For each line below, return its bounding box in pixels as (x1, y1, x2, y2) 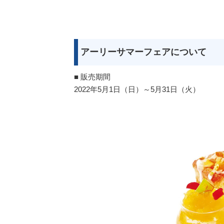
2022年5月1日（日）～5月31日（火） (74, 84, 200, 93)
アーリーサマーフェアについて (80, 46, 206, 57)
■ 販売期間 (74, 72, 110, 81)
